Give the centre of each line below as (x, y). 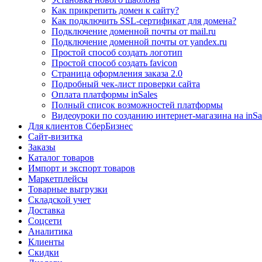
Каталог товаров (61, 157)
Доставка (46, 210)
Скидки (44, 252)
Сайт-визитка (55, 136)
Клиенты (46, 242)
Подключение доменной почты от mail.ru (134, 31)
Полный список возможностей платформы (137, 105)
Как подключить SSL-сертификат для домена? (144, 20)
